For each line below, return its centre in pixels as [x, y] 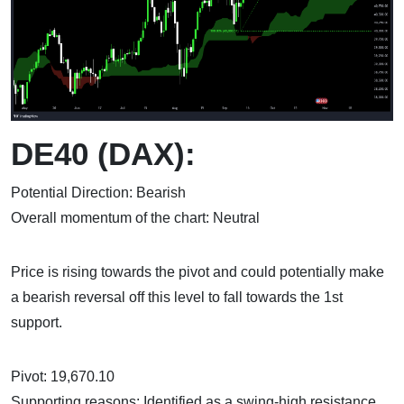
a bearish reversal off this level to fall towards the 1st [177, 297]
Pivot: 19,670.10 [63, 376]
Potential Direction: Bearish [98, 192]
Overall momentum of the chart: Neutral [135, 217]
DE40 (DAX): [103, 153]
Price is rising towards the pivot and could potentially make [197, 271]
